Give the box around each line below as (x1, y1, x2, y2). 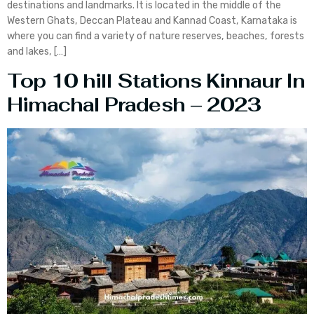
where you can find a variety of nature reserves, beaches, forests (7, 29, 304, 42)
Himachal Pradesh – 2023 (7, 92, 261, 117)
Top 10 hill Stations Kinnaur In (7, 68, 305, 93)
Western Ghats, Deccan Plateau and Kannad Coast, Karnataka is (7, 14, 297, 27)
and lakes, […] (7, 45, 67, 57)
